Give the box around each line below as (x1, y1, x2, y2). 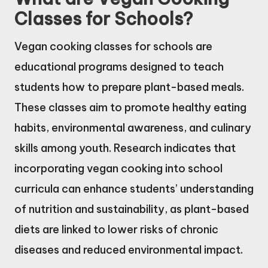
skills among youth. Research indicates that (14, 141, 236, 155)
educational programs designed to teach (14, 59, 224, 74)
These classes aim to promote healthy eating (14, 100, 246, 114)
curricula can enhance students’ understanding (14, 181, 254, 196)
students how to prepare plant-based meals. (14, 80, 244, 94)
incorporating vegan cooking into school (14, 161, 223, 175)
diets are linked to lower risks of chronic (14, 222, 218, 236)
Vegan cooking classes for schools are (14, 39, 212, 53)
